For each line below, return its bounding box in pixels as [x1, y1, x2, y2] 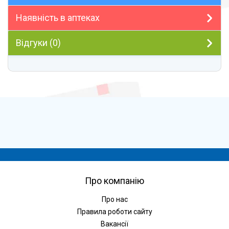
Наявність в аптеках [16, 12, 100, 23]
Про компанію [85, 175, 144, 186]
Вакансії [101, 219, 128, 228]
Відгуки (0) [16, 37, 61, 48]
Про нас [101, 195, 128, 203]
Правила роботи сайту [77, 207, 152, 216]
